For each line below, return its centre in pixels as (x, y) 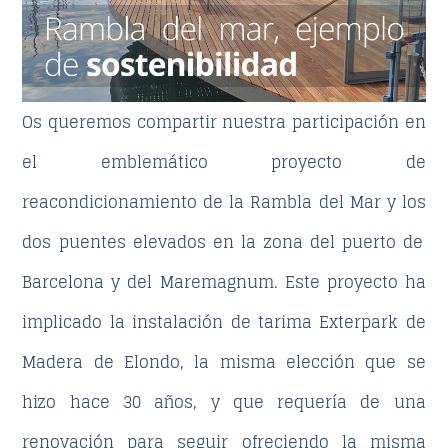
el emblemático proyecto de (224, 161)
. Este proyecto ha (349, 281)
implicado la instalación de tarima (171, 321)
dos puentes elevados (114, 241)
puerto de (383, 241)
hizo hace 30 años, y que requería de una (224, 401)
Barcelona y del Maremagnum (148, 281)
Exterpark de (372, 321)
